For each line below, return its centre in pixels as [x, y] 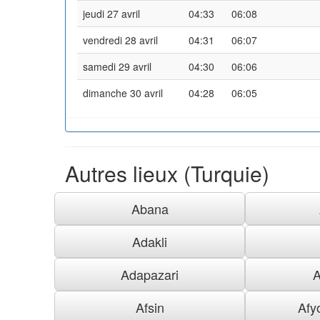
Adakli [150, 241]
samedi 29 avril [117, 66]
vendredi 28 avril [120, 40]
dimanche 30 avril [123, 92]
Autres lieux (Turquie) [167, 173]
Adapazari [150, 274]
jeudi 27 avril [111, 13]
